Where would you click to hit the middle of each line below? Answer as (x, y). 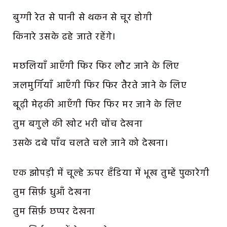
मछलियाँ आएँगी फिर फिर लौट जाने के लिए (96, 67)
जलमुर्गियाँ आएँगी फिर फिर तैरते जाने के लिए (100, 86)
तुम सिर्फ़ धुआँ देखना (52, 193)
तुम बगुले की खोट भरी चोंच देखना (78, 124)
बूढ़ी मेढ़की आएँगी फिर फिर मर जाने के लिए (97, 105)
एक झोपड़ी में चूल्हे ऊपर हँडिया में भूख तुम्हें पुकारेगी (111, 174)
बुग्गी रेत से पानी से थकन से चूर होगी (83, 17)
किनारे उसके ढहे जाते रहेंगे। (64, 37)
